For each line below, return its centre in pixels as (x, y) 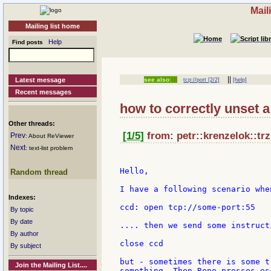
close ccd (142, 244)
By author (24, 233)
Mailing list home (53, 26)
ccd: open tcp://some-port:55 (188, 207)
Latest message (41, 80)
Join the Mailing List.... (51, 265)
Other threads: (32, 123)
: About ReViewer (50, 136)
